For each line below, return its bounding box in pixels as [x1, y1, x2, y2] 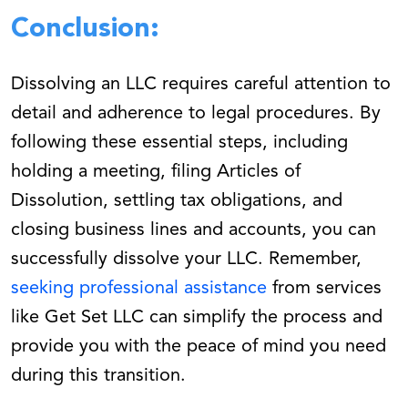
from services [267, 280, 382, 299]
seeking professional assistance [11, 280, 267, 299]
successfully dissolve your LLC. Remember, [11, 250, 362, 270]
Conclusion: [11, 15, 159, 44]
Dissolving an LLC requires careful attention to [11, 76, 391, 95]
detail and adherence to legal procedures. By [11, 105, 381, 124]
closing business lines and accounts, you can [11, 221, 376, 240]
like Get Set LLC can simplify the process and [11, 309, 382, 328]
